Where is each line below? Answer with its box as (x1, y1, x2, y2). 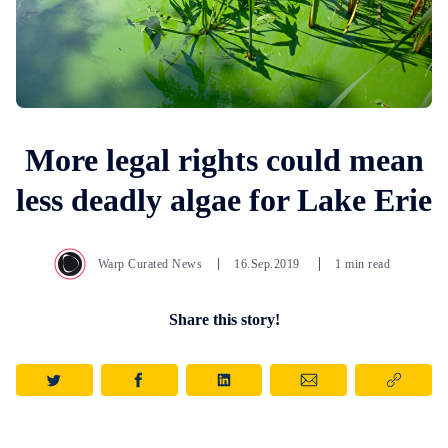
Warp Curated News (97, 257, 203, 272)
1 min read (335, 257, 391, 272)
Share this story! (168, 311, 280, 329)
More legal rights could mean (24, 142, 424, 179)
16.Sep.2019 (234, 257, 304, 272)
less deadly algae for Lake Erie (16, 182, 432, 219)
